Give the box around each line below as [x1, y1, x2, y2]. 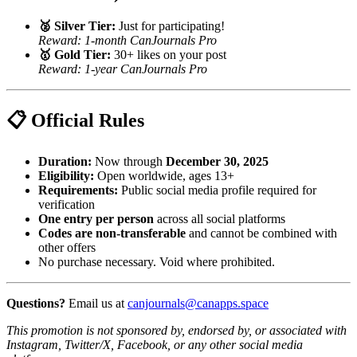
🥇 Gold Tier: [38, 47, 111, 61]
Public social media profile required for [118, 183, 316, 198]
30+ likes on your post [111, 47, 226, 61]
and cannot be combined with [186, 226, 337, 241]
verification [38, 198, 95, 212]
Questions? [6, 296, 65, 311]
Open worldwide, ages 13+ [94, 169, 234, 183]
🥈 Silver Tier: [38, 18, 116, 33]
